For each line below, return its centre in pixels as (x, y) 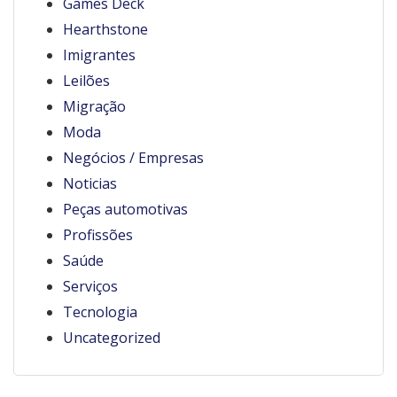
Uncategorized (112, 338)
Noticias (90, 184)
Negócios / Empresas (133, 158)
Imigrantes (99, 55)
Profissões (98, 235)
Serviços (90, 287)
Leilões (86, 81)
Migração (94, 107)
